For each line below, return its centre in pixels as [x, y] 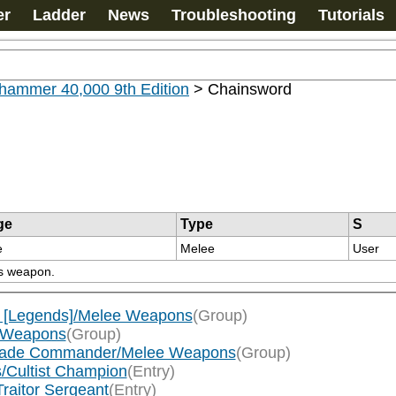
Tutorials [351, 15]
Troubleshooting [234, 15]
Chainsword [250, 89]
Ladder [59, 15]
